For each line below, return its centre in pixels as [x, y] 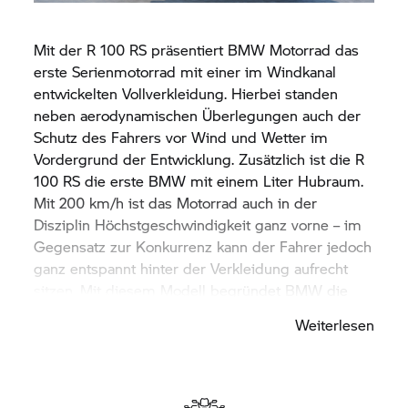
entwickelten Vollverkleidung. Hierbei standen [186, 93]
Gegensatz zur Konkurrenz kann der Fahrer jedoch [203, 246]
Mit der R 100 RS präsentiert [131, 49]
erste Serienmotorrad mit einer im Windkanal [185, 71]
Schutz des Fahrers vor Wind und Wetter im [181, 137]
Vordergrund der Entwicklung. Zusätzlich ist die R [199, 158]
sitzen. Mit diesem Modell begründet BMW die [191, 290]
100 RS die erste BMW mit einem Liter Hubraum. [199, 180]
